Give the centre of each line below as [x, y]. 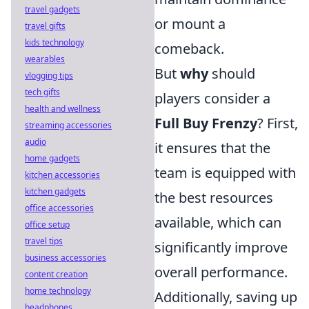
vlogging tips [49, 76]
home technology [58, 291]
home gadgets [52, 158]
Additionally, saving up [226, 297]
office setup [47, 225]
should [232, 74]
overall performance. [221, 272]
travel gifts [45, 26]
